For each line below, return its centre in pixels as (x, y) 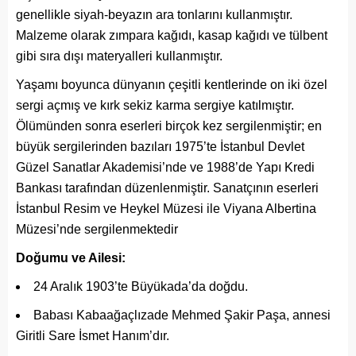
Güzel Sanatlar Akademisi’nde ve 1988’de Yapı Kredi (165, 167)
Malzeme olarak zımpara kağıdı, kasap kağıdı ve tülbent (172, 35)
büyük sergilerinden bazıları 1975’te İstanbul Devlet (160, 147)
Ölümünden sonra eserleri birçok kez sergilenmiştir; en (169, 126)
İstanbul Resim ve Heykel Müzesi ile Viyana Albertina (166, 209)
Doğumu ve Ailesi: (71, 258)
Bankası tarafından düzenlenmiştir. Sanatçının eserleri (167, 188)
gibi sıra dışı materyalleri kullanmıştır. (119, 56)
